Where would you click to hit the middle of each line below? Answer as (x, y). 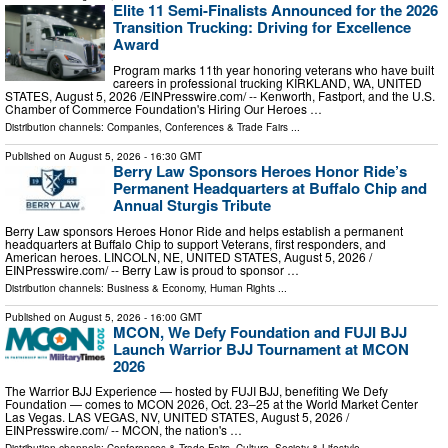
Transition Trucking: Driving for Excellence (262, 27)
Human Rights (242, 287)
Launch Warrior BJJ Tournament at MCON (261, 348)
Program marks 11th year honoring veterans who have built (273, 69)
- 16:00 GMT (171, 316)
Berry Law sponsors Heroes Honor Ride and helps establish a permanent (204, 230)
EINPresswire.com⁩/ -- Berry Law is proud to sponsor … (152, 269)
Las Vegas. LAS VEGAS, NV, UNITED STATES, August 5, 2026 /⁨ (177, 417)
